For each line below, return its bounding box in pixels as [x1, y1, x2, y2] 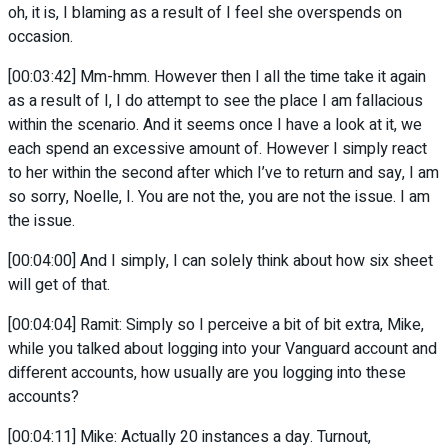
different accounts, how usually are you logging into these [8, 361, 406, 386]
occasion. [8, 25, 73, 50]
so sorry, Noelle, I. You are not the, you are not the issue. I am [8, 185, 430, 210]
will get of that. [8, 273, 110, 298]
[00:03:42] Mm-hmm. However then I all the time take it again [8, 65, 426, 90]
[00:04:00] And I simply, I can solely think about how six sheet [8, 249, 433, 274]
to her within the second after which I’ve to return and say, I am [8, 161, 439, 186]
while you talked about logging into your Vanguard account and [8, 337, 437, 362]
